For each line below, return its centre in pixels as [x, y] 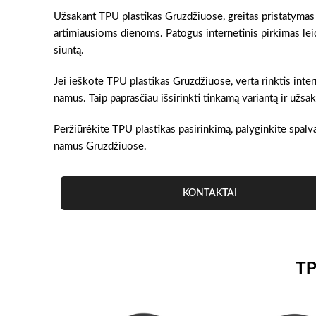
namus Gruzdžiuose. [100, 146]
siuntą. [69, 50]
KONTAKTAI [210, 193]
